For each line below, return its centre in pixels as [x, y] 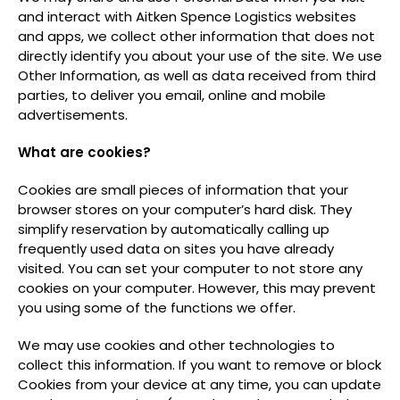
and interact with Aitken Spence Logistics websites [187, 17]
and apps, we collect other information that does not [196, 36]
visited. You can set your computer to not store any [190, 268]
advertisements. [73, 115]
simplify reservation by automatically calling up [174, 229]
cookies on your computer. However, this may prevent [197, 288]
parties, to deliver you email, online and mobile [172, 95]
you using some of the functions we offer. [157, 308]
